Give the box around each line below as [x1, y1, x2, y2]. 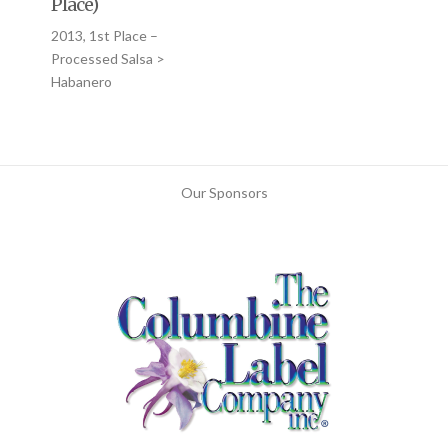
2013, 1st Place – [50, 26, 158, 44]
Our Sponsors [180, 184, 268, 202]
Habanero [50, 72, 112, 90]
